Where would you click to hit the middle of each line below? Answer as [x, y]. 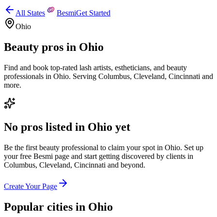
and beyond [124, 165]
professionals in [29, 76]
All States [30, 13]
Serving [85, 76]
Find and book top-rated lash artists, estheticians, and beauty [95, 67]
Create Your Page [31, 186]
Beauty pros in [41, 47]
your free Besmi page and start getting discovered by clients [95, 156]
